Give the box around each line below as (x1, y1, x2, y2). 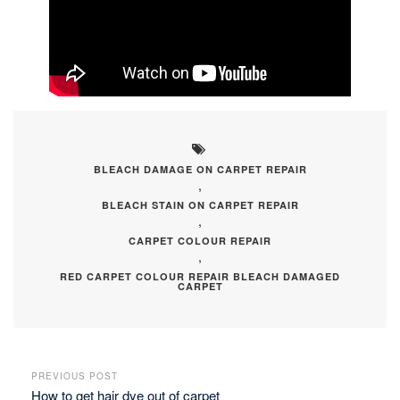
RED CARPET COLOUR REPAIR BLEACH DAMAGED (60, 269, 340, 283)
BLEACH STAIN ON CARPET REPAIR (101, 197, 299, 212)
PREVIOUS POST (31, 370, 118, 383)
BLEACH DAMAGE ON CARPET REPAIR (93, 162, 307, 176)
